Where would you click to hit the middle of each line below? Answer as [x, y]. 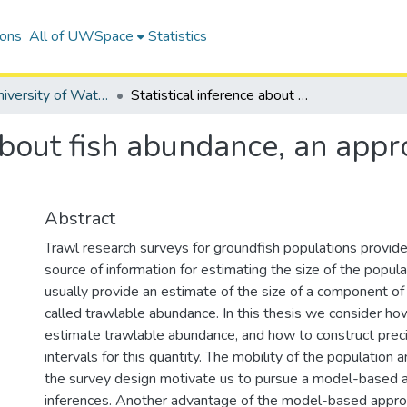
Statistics [177, 36]
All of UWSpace [81, 36]
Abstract [80, 218]
